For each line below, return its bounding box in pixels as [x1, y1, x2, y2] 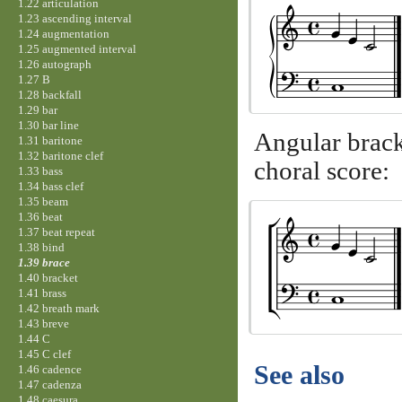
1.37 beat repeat [17, 224, 95, 239]
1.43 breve [17, 316, 69, 330]
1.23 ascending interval [17, 11, 132, 25]
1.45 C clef [17, 346, 71, 361]
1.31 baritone [17, 133, 83, 147]
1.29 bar [17, 102, 57, 117]
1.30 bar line [17, 118, 79, 132]
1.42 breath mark [17, 301, 100, 315]
